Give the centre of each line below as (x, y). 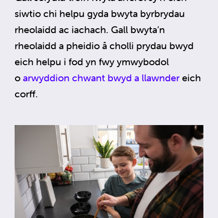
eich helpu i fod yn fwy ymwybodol (92, 61)
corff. (26, 93)
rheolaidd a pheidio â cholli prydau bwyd (104, 45)
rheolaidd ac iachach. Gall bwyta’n (90, 29)
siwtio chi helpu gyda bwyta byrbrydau (100, 13)
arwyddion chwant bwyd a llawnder (101, 77)
